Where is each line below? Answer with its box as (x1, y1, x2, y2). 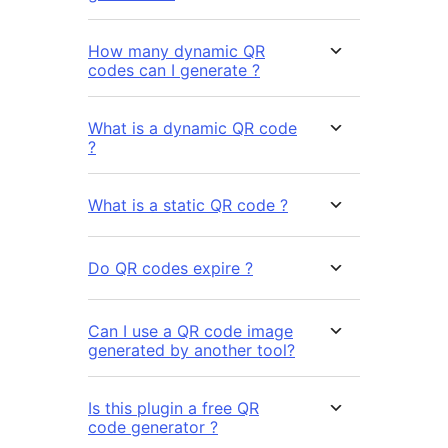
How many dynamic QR (88, 40, 265, 61)
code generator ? (88, 416, 218, 437)
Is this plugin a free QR (88, 397, 259, 418)
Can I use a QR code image (88, 320, 293, 341)
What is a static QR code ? (88, 194, 288, 215)
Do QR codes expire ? (88, 257, 253, 278)
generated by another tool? (88, 339, 295, 360)
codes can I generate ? (88, 59, 260, 80)
